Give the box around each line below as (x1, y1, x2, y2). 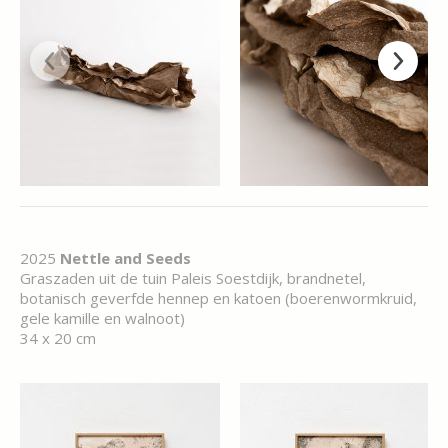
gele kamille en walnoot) (20, 308, 185, 328)
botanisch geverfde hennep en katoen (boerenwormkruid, (20, 288, 417, 308)
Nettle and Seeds (60, 248, 191, 268)
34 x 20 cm (20, 328, 96, 348)
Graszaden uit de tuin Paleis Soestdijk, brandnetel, (20, 268, 366, 288)
